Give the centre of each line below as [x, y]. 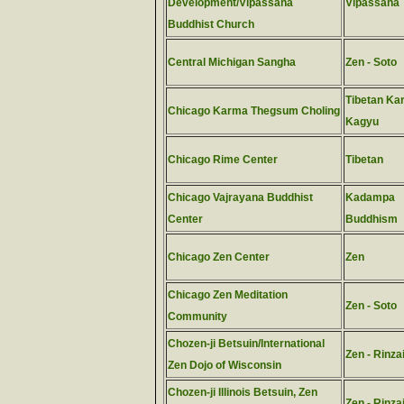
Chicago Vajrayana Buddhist [240, 197]
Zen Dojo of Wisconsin [225, 365]
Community [197, 317]
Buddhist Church [211, 24]
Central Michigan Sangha [232, 62]
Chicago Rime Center [223, 160]
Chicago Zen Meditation [228, 295]
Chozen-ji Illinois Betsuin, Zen [243, 392]
